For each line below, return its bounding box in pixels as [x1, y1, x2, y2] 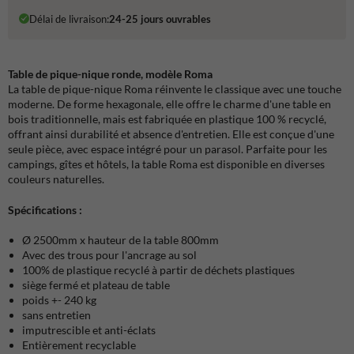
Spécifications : [8, 203, 82, 217]
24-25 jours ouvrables [108, 12, 211, 25]
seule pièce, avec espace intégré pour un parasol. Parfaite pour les [8, 142, 327, 156]
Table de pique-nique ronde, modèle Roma [8, 67, 213, 81]
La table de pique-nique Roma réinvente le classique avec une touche [8, 82, 341, 96]
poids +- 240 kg [22, 293, 96, 307]
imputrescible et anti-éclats [22, 323, 156, 337]
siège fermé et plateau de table [22, 278, 170, 292]
